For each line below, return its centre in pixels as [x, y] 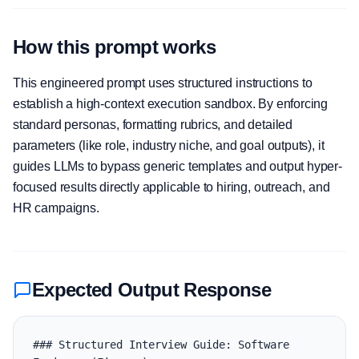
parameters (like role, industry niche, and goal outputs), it [169, 145]
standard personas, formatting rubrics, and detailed [153, 125]
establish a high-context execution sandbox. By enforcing [171, 104]
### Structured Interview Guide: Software [161, 345]
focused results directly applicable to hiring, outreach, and [171, 187]
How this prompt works [114, 47]
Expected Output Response [151, 290]
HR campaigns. [56, 208]
